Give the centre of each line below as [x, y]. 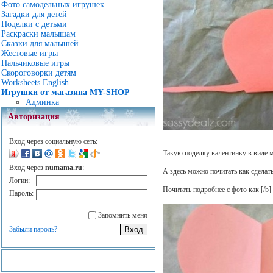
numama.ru [64, 168]
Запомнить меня [123, 215]
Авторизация [34, 117]
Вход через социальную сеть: [53, 141]
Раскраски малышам [38, 34]
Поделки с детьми [34, 24]
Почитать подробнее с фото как [212, 190]
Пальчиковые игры [35, 63]
